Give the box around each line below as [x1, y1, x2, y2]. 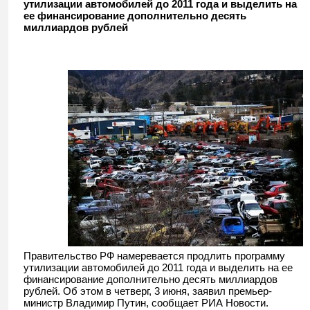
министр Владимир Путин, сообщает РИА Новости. [24, 297, 268, 309]
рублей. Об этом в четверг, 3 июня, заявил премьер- [24, 285, 272, 297]
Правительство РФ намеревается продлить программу [24, 250, 285, 262]
